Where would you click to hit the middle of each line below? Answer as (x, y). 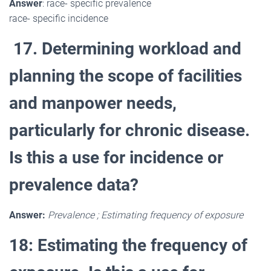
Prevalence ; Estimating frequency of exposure (145, 215)
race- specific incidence (59, 18)
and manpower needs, (93, 103)
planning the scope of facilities (126, 76)
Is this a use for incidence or (116, 157)
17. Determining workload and (125, 48)
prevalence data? (74, 184)
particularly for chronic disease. (129, 130)
